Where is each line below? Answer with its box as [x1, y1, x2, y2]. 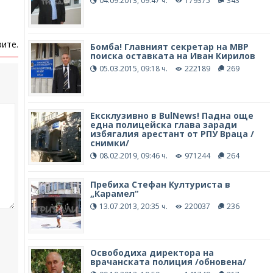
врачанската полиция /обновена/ [90, 256, 246, 268]
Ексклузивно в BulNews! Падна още [90, 110, 253, 122]
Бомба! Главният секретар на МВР [90, 41, 249, 53]
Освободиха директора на [90, 247, 214, 259]
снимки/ [90, 137, 129, 149]
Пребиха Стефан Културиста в [90, 178, 230, 190]
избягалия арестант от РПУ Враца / [90, 128, 254, 140]
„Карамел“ [90, 187, 138, 199]
